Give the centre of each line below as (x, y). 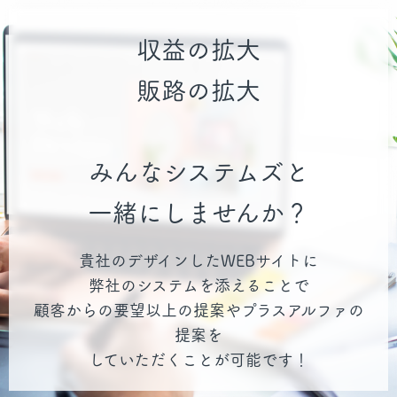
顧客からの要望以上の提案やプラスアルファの (198, 310)
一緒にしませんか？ (198, 213)
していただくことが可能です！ (198, 360)
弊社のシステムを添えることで (198, 285)
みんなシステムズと (198, 172)
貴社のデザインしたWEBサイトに (198, 261)
